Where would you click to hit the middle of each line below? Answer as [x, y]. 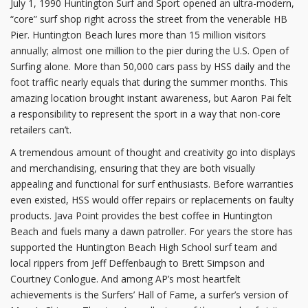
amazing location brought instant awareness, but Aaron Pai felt [151, 98]
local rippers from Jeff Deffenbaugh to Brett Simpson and [137, 263]
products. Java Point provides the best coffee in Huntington [141, 216]
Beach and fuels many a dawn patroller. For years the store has [152, 232]
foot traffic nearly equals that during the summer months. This [149, 82]
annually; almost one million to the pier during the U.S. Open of [150, 51]
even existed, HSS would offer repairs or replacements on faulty [152, 200]
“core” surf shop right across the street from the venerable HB [149, 19]
